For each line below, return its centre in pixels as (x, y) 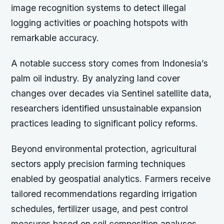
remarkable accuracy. (55, 38)
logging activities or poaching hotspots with (100, 23)
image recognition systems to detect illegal (99, 8)
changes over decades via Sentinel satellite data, (111, 93)
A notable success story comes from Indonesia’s (110, 63)
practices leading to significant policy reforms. (105, 123)
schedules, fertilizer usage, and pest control (100, 209)
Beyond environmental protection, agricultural (104, 149)
